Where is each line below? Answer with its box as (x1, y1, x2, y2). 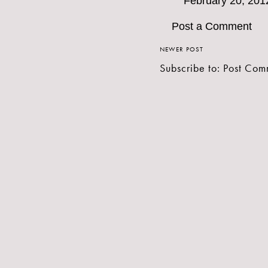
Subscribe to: (160, 61, 223, 75)
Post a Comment (172, 20, 252, 33)
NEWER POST (160, 45, 203, 54)
